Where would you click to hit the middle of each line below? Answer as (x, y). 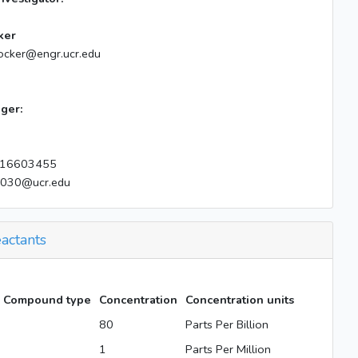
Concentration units (239, 300)
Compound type (47, 300)
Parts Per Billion (227, 324)
